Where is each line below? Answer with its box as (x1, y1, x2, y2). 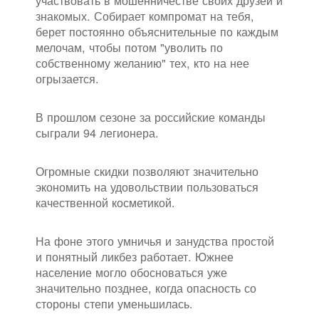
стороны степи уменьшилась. (36, 295, 193, 313)
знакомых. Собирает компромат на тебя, (36, 7, 254, 25)
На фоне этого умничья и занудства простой (36, 232, 274, 250)
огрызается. (36, 70, 99, 88)
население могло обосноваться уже (36, 263, 227, 281)
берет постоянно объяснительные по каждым (36, 23, 278, 41)
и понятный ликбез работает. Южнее (36, 248, 234, 266)
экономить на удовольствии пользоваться (36, 178, 258, 196)
